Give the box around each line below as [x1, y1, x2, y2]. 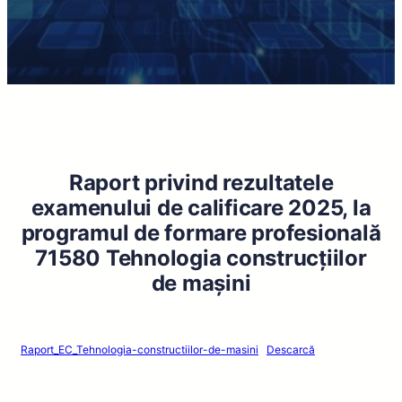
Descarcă [267, 343, 315, 356]
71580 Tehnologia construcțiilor [35, 245, 367, 271]
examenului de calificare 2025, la [31, 195, 371, 221]
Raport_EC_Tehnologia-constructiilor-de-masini [21, 343, 258, 356]
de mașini [151, 270, 251, 296]
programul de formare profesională [21, 220, 381, 246]
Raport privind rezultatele [68, 170, 334, 196]
